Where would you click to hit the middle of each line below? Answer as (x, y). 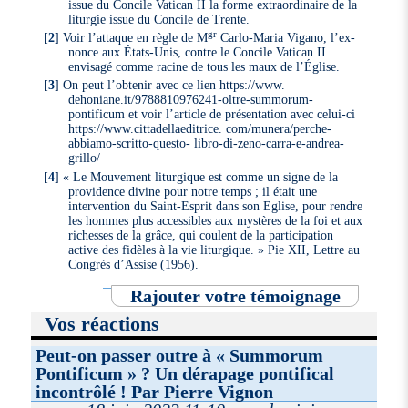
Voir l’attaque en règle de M (136, 38)
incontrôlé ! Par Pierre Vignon (155, 391)
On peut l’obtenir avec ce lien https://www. (174, 85)
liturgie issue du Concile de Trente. (158, 19)
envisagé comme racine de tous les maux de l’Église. (204, 67)
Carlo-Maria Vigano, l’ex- (286, 38)
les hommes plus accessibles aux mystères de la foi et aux (215, 220)
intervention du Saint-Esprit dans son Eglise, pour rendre (215, 205)
